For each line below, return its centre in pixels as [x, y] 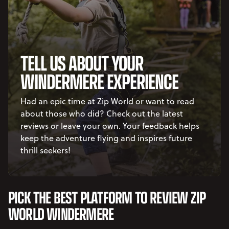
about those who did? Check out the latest [102, 113]
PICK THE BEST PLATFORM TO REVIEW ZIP [107, 197]
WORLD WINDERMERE [61, 213]
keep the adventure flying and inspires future [106, 138]
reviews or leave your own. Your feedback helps [110, 125]
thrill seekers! [45, 150]
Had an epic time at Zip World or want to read [107, 101]
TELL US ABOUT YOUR [82, 62]
